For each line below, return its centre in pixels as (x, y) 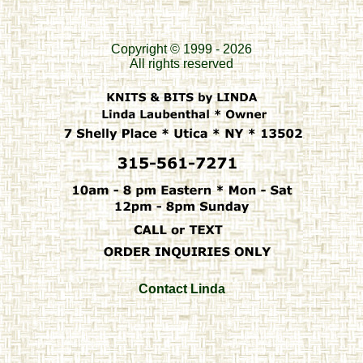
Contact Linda (181, 289)
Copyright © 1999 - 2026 (181, 49)
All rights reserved (181, 64)
